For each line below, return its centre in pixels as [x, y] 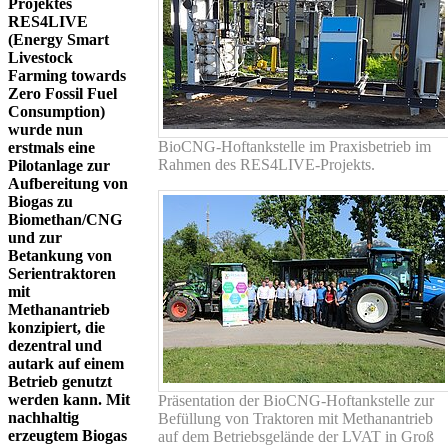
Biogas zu [40, 201]
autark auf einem [66, 363]
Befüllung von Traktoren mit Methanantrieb [295, 418]
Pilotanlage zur [59, 165]
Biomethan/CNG [65, 219]
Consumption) [56, 111]
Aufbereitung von [68, 183]
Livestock [40, 57]
